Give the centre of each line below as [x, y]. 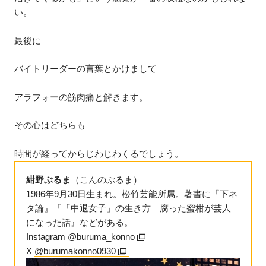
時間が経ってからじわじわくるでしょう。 [99, 153]
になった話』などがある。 [80, 222]
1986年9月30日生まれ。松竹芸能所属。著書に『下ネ [132, 194]
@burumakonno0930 [75, 251]
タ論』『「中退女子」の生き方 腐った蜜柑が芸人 [129, 208]
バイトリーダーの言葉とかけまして [86, 69]
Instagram [47, 236]
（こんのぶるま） [107, 179]
